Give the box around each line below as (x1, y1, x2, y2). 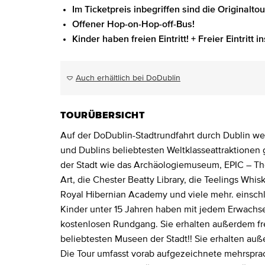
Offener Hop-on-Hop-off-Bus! (72, 20, 195, 29)
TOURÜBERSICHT (60, 111, 146, 120)
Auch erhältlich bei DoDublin (76, 74, 180, 82)
